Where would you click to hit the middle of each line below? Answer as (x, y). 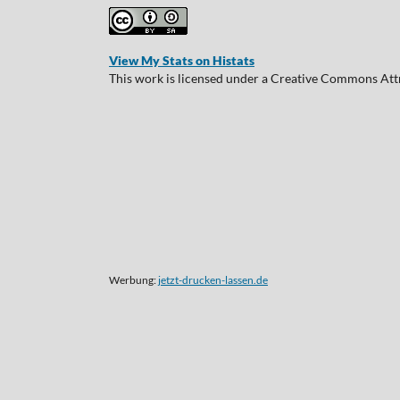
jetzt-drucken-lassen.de (213, 279)
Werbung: (133, 279)
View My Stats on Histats (182, 60)
